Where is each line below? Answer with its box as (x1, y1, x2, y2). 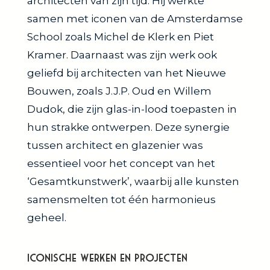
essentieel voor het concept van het (27, 157, 215, 169)
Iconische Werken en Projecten (27, 252, 187, 263)
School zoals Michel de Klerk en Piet (27, 30, 214, 43)
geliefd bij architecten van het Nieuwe (27, 66, 226, 79)
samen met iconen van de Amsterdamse (27, 12, 243, 25)
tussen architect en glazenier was (27, 139, 203, 151)
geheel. (27, 211, 66, 224)
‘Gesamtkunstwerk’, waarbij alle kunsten (27, 175, 239, 187)
